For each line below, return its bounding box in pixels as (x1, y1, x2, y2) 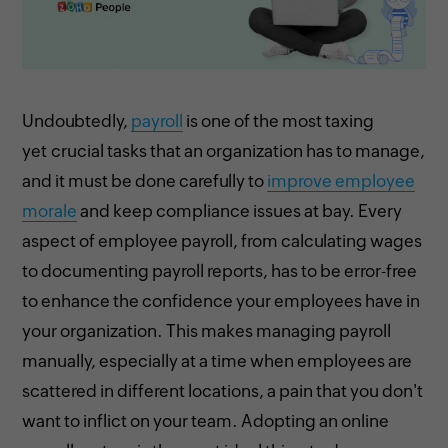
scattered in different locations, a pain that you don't (22, 380, 424, 401)
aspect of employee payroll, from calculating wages (22, 230, 423, 251)
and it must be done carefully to (22, 170, 268, 191)
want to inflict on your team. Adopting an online (22, 410, 390, 431)
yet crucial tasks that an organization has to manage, (22, 140, 426, 161)
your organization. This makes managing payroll (22, 320, 392, 341)
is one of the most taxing (183, 110, 375, 131)
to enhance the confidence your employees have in (22, 290, 421, 311)
